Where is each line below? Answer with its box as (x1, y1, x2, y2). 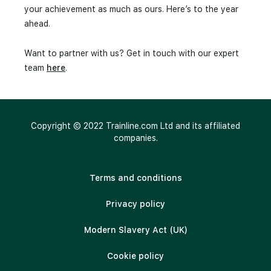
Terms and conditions (89, 173, 182, 183)
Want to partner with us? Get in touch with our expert (24, 48, 239, 58)
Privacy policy (106, 199, 165, 209)
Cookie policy (107, 251, 164, 261)
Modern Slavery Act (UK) (83, 225, 188, 235)
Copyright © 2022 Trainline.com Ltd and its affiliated (31, 121, 240, 131)
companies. (113, 133, 158, 143)
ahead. (24, 19, 50, 28)
